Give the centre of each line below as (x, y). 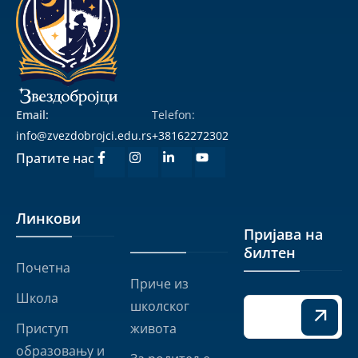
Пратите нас (55, 159)
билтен (270, 253)
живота (153, 329)
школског (159, 306)
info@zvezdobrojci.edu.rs (84, 136)
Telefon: (173, 115)
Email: (32, 115)
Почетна (43, 268)
